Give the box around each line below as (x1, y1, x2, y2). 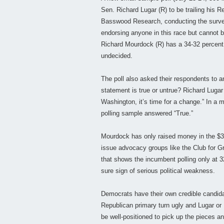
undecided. (101, 52, 132, 60)
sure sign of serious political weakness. (101, 167, 215, 175)
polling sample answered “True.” (101, 109, 193, 117)
